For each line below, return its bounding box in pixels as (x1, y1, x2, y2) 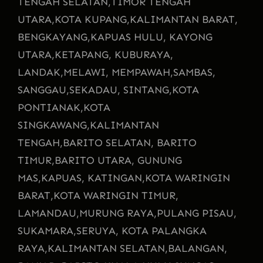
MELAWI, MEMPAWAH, (63, 65, 173, 79)
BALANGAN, (168, 241, 227, 255)
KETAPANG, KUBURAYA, (55, 48, 173, 61)
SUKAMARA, (18, 224, 76, 237)
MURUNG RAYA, (79, 206, 157, 220)
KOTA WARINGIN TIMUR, (53, 188, 178, 202)
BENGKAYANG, (18, 30, 90, 43)
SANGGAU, (18, 83, 69, 96)
